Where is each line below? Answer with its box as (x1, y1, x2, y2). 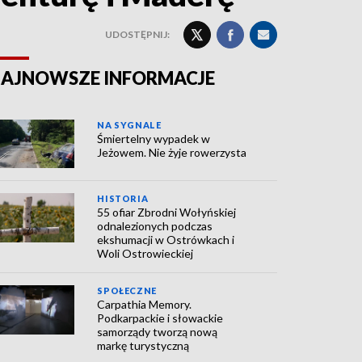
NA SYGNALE (97, 120, 162, 130)
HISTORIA (97, 193, 149, 204)
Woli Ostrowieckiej (97, 246, 194, 261)
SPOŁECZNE (97, 285, 157, 297)
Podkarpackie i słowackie (97, 311, 224, 326)
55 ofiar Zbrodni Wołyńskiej (97, 205, 237, 220)
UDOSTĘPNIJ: (105, 28, 170, 40)
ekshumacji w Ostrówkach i (97, 233, 235, 247)
